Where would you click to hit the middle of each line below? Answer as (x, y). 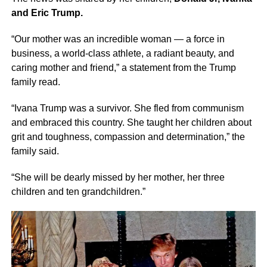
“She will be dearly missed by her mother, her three (118, 177)
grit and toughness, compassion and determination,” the (128, 136)
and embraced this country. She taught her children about (131, 122)
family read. (35, 82)
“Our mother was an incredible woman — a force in (118, 39)
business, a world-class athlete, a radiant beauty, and (122, 53)
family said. (36, 151)
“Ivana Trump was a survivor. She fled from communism (127, 108)
